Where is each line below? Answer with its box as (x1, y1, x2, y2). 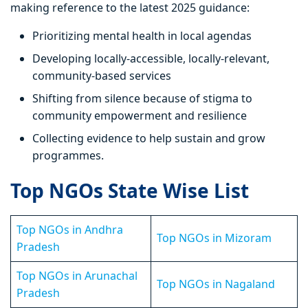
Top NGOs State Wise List (10, 177, 249, 204)
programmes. (32, 148, 104, 164)
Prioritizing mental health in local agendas (32, 28, 252, 44)
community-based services (32, 68, 171, 84)
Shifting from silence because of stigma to (32, 91, 252, 107)
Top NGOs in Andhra (16, 222, 123, 238)
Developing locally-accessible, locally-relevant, (32, 51, 269, 67)
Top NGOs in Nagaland (157, 276, 275, 292)
